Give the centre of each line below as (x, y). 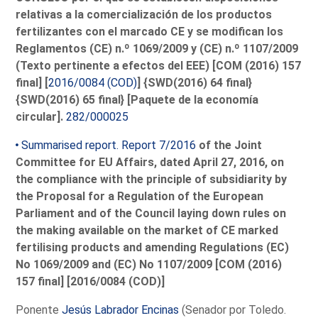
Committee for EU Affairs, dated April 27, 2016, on (150, 162)
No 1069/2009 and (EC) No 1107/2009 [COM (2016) (149, 264)
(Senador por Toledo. (233, 309)
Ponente (39, 309)
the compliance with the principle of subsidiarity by (152, 179)
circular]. (41, 116)
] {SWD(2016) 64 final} (195, 82)
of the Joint (229, 145)
